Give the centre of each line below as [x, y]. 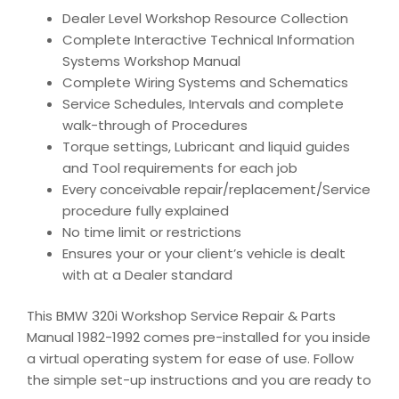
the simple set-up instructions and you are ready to [199, 380]
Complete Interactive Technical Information [208, 39]
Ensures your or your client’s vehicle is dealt [204, 253]
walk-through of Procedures [155, 125]
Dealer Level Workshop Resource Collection [205, 18]
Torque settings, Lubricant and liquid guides [206, 146]
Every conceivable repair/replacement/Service [216, 189]
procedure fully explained [146, 210]
